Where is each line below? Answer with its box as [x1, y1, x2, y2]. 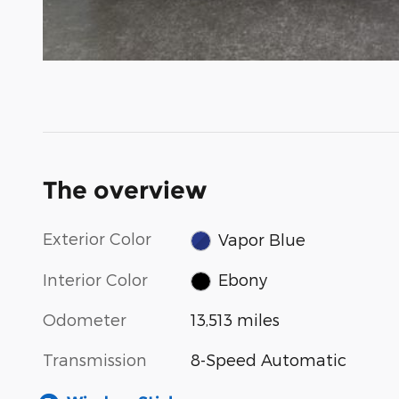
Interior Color [43, 269, 148, 289]
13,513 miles [191, 310, 281, 330]
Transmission [43, 350, 147, 370]
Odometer [43, 310, 126, 330]
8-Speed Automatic [191, 350, 347, 370]
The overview [43, 175, 207, 206]
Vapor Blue [217, 229, 305, 248]
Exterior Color [43, 229, 151, 248]
